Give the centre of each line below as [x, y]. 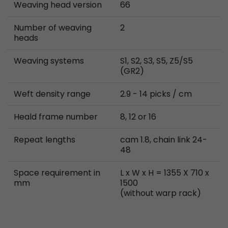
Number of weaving [53, 27]
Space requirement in [57, 173]
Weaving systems [49, 61]
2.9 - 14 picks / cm [156, 94]
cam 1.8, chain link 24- [164, 139]
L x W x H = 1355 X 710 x [165, 173]
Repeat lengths [45, 139]
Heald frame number [56, 117]
